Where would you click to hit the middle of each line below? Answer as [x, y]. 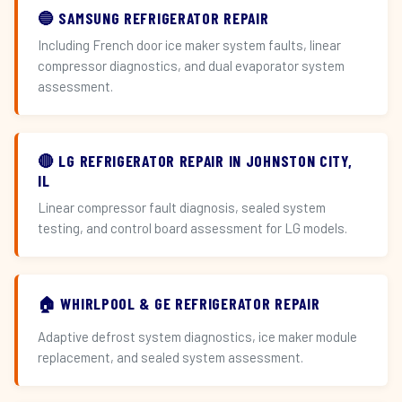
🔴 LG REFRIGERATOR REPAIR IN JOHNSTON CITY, [195, 161]
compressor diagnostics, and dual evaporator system [191, 66]
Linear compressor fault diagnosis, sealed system [182, 207]
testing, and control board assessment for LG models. [192, 228]
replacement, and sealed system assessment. [170, 357]
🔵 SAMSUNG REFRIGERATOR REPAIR [153, 18]
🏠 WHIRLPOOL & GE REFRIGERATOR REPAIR [179, 303]
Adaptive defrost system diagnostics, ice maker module [197, 336]
